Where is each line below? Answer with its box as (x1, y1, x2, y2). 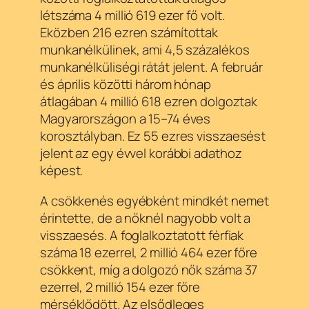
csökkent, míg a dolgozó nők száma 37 (40, 260, 258, 279)
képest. (40, 161, 83, 180)
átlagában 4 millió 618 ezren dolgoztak (40, 92, 258, 111)
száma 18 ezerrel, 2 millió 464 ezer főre (40, 243, 257, 261)
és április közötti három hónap (40, 75, 211, 94)
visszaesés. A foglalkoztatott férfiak (40, 226, 244, 244)
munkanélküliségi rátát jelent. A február (40, 58, 263, 77)
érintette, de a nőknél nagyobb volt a (40, 208, 251, 227)
